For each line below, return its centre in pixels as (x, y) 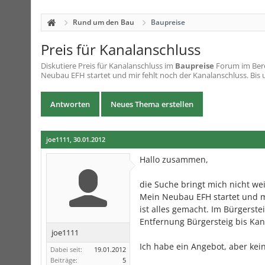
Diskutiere (59, 66)
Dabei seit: (66, 249)
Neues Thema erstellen (152, 104)
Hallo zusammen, (174, 159)
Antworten (70, 104)
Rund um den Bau (104, 22)
